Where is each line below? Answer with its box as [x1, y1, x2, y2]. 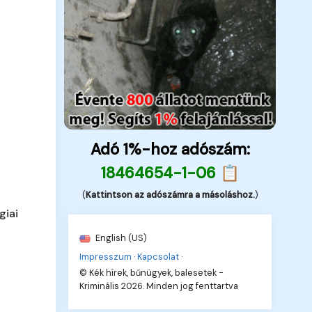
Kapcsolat [137, 250, 180, 263]
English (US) [93, 231, 148, 244]
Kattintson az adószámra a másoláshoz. [85, 188, 255, 201]
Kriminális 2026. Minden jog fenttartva [79, 279, 239, 292]
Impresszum [79, 250, 132, 263]
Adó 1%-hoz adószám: [90, 139, 250, 159]
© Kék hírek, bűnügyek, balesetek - [79, 266, 224, 279]
